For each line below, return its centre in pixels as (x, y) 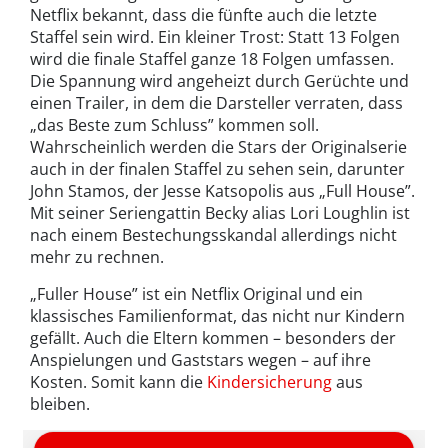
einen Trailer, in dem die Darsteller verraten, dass (216, 103)
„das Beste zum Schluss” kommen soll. (174, 125)
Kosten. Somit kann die (118, 382)
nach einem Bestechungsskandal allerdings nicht (213, 235)
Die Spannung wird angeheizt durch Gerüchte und (219, 81)
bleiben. (60, 404)
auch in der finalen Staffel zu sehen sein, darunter (217, 169)
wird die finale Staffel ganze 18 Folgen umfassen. (212, 59)
